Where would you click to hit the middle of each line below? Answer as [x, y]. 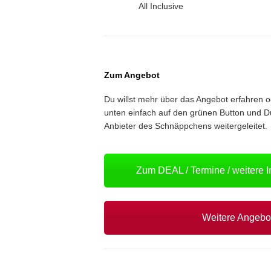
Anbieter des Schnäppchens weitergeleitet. [186, 126]
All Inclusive [161, 6]
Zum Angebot [132, 75]
